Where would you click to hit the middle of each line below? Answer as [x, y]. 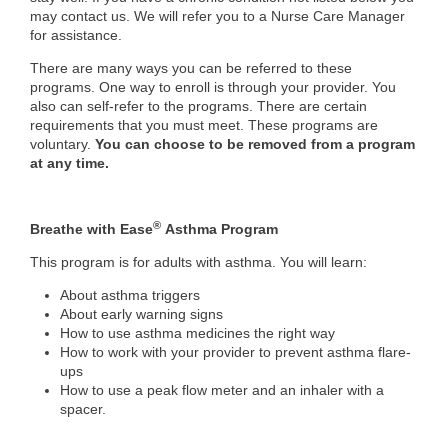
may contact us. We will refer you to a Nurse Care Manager [217, 15]
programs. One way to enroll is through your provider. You [213, 86]
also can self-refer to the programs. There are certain [198, 105]
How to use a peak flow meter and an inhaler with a [222, 389]
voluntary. [62, 143]
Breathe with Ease [91, 228]
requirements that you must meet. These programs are [204, 124]
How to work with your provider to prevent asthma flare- [235, 351]
